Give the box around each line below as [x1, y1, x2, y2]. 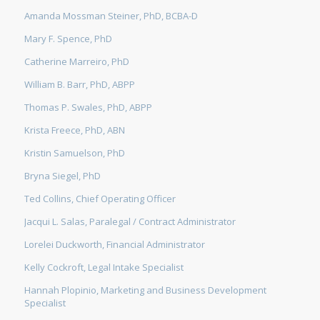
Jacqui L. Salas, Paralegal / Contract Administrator [24, 214, 236, 228]
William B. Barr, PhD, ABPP [24, 77, 135, 91]
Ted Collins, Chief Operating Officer [24, 191, 176, 205]
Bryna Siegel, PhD [24, 169, 101, 182]
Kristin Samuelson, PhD [24, 146, 125, 159]
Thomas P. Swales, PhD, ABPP [24, 100, 152, 114]
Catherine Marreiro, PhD [24, 54, 129, 68]
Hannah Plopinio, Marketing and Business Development [24, 283, 266, 296]
